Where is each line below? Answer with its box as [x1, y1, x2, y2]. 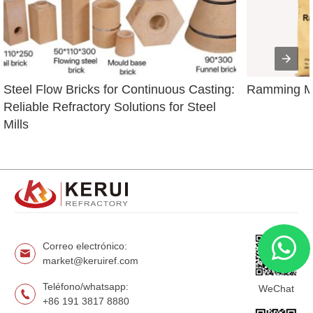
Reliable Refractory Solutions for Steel [3, 99, 216, 114]
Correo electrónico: [43, 240, 127, 252]
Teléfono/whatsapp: [43, 281, 129, 293]
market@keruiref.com [43, 255, 138, 267]
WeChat [258, 283, 294, 295]
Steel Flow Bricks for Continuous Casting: [3, 82, 235, 96]
